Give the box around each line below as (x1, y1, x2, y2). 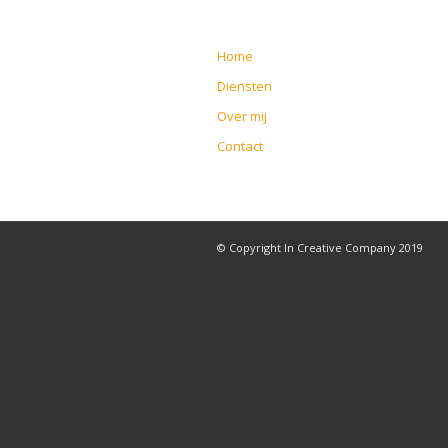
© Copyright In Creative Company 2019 (217, 240, 423, 256)
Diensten (217, 77, 272, 96)
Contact (217, 137, 263, 156)
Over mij (217, 107, 267, 126)
